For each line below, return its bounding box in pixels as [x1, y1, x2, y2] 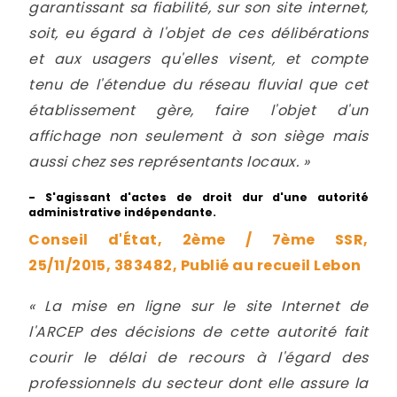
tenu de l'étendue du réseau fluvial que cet [28, 74, 369, 95]
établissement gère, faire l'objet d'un [28, 99, 369, 121]
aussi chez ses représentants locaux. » [28, 151, 310, 172]
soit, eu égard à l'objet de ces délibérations [28, 22, 369, 43]
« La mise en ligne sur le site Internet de [28, 296, 369, 317]
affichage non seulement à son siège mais [28, 125, 369, 146]
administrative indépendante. [28, 204, 217, 220]
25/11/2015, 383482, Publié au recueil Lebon [28, 254, 362, 276]
